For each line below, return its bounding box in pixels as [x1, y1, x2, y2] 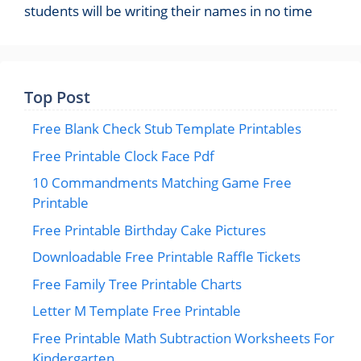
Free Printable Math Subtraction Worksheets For [32, 328, 334, 347]
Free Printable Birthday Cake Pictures [32, 220, 266, 239]
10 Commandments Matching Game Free [32, 173, 292, 193]
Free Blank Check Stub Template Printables [32, 119, 301, 139]
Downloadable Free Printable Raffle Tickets [32, 247, 301, 267]
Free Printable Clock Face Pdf [32, 146, 214, 165]
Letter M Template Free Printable [32, 301, 241, 321]
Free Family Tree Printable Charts [32, 274, 242, 293]
